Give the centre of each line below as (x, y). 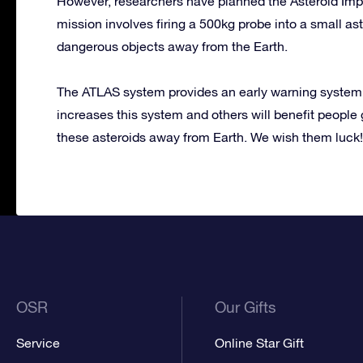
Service (38, 342)
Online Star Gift (260, 342)
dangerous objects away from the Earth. (172, 46)
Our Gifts (246, 307)
